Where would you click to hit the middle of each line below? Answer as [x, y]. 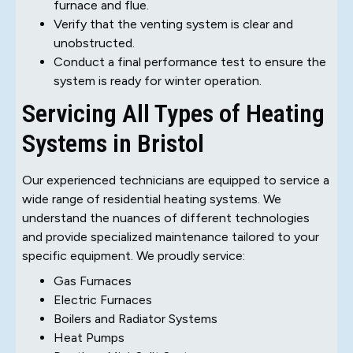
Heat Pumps [89, 337]
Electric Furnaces [103, 299]
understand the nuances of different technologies [166, 217]
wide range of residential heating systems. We [152, 199]
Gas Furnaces [93, 281]
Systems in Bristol [113, 143]
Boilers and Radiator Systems [136, 318]
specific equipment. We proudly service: [134, 255]
